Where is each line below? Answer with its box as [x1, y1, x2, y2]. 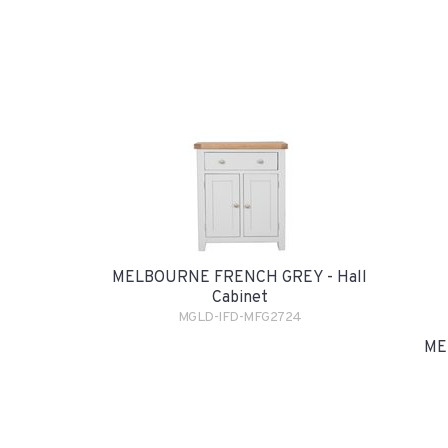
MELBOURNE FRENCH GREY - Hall [112, 268, 367, 288]
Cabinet [211, 288, 268, 308]
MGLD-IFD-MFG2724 [177, 309, 302, 326]
